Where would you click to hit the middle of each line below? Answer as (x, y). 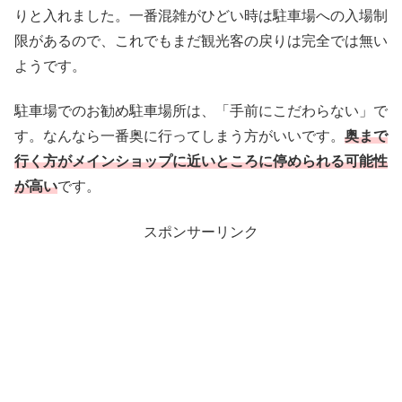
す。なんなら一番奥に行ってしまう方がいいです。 (179, 136)
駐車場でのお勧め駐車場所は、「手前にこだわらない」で (201, 111)
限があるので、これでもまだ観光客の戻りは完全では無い (201, 40)
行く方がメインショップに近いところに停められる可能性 (201, 162)
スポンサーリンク (201, 232)
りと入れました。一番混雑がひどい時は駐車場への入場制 (201, 15)
